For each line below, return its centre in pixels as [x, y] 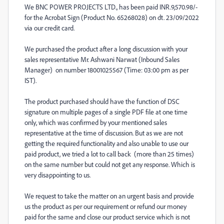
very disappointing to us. [58, 175]
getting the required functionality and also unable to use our [106, 143]
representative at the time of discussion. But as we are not [104, 133]
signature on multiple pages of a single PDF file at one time [106, 112]
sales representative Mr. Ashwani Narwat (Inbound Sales [102, 59]
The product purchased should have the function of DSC [102, 101]
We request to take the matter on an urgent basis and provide [109, 196]
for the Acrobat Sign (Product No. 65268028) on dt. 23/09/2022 [112, 17]
